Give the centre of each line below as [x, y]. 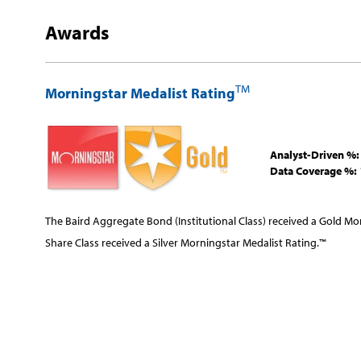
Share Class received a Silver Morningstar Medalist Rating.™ [186, 243]
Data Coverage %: [313, 170]
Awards [77, 32]
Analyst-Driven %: [315, 154]
